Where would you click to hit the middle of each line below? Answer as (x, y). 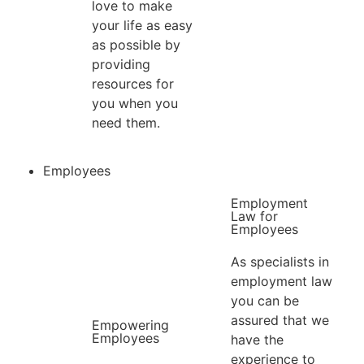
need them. (126, 123)
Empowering (131, 325)
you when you (135, 104)
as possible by (136, 45)
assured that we (279, 320)
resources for (133, 84)
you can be (264, 300)
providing (121, 65)
